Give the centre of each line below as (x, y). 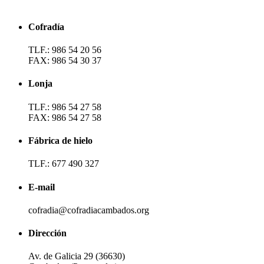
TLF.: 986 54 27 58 (65, 107)
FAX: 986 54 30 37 (65, 61)
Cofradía (46, 27)
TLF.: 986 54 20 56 (65, 50)
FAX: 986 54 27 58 (65, 117)
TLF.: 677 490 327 (64, 164)
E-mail (42, 187)
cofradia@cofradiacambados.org (89, 210)
